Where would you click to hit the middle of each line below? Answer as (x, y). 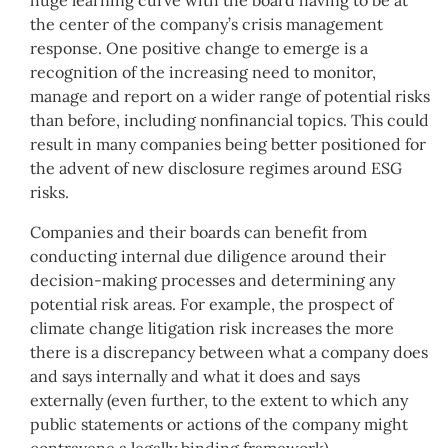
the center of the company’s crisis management (206, 24)
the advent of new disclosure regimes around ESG (216, 168)
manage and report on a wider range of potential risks (230, 96)
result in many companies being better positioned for (228, 144)
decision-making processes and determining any (212, 280)
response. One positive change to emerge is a (199, 48)
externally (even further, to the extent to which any (219, 400)
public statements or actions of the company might (219, 424)
